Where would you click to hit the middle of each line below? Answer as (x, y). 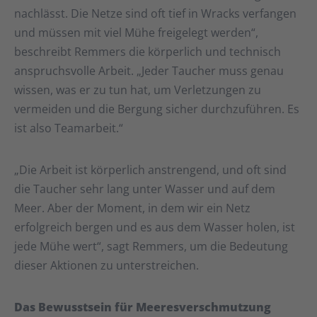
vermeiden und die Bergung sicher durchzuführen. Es (157, 109)
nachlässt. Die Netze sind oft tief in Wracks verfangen (155, 14)
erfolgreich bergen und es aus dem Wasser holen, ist (155, 227)
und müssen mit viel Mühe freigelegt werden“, (136, 33)
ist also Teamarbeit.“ (69, 128)
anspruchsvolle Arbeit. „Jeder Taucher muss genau (149, 71)
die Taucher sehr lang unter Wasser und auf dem (145, 189)
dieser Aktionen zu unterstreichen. (106, 266)
